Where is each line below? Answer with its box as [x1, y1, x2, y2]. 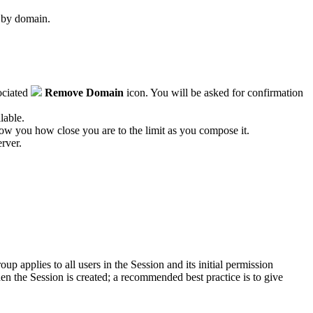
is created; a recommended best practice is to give [64, 270, 283, 283]
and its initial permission [164, 258, 273, 270]
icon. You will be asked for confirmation [126, 86, 303, 99]
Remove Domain [42, 86, 126, 99]
